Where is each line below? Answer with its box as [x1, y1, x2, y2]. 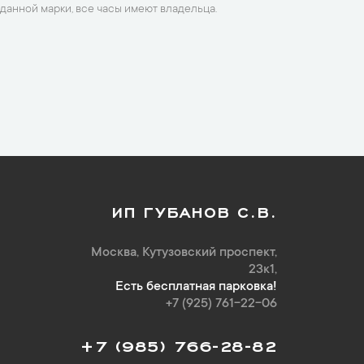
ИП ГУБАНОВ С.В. [110, 200, 277, 219]
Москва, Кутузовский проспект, [91, 245, 277, 260]
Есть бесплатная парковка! [115, 279, 277, 294]
